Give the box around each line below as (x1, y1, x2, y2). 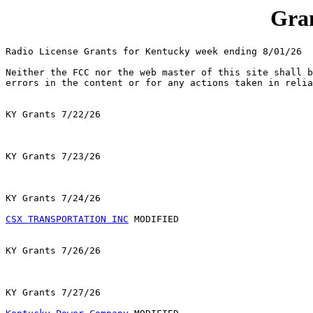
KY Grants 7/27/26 (6, 287, 101, 298)
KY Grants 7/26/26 (6, 245, 101, 256)
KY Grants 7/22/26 (6, 109, 101, 120)
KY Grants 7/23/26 (6, 151, 101, 162)
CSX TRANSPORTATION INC (6, 214, 129, 225)
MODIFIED (129, 214, 179, 225)
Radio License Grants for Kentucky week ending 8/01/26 (6, 46, 302, 57)
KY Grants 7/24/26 (6, 193, 101, 204)
